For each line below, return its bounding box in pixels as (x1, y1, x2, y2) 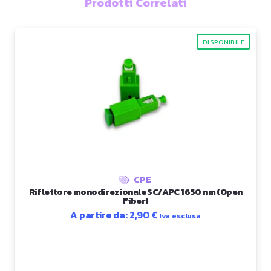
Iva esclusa (158, 209, 201, 221)
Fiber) (123, 193, 148, 207)
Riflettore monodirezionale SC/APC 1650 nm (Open (28, 184, 243, 198)
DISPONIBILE (203, 36, 244, 47)
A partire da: (70, 207, 129, 222)
